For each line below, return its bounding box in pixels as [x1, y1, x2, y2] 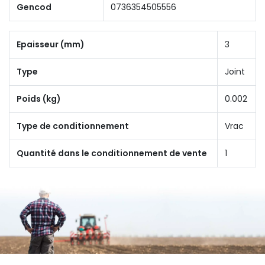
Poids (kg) [17, 92, 61, 105]
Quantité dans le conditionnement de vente [17, 147, 207, 159]
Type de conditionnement [17, 119, 129, 132]
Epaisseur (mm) [17, 38, 85, 50]
